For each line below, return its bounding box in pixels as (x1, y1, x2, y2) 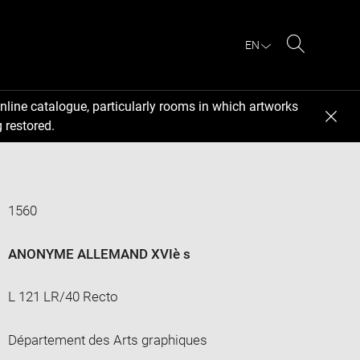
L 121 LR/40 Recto (7, 288, 118, 305)
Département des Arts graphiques (7, 331, 207, 348)
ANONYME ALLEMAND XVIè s (7, 245, 190, 262)
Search (295, 55, 337, 71)
